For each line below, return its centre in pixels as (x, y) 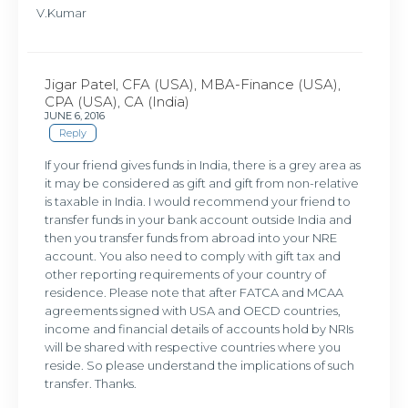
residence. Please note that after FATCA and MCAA (194, 293)
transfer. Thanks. (91, 384)
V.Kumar (62, 12)
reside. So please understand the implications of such (200, 366)
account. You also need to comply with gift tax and (193, 256)
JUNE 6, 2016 (75, 115)
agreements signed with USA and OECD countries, (193, 311)
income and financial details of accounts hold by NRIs (199, 329)
